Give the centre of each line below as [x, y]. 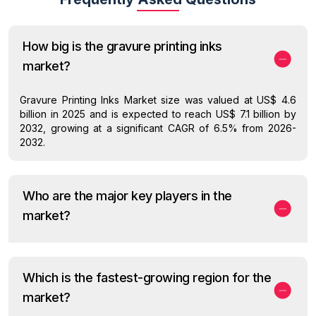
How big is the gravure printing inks [122, 46]
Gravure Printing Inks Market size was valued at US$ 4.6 [158, 99]
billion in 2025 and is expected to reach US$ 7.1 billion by [158, 114]
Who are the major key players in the [127, 195]
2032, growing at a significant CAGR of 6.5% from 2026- [158, 128]
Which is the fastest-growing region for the [147, 277]
